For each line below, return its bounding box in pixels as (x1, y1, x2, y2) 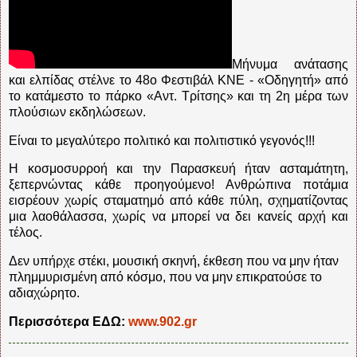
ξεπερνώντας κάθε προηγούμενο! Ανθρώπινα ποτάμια (9, 178, 348, 192)
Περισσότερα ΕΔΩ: (9, 315, 128, 329)
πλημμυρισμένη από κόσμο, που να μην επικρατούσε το (9, 270, 322, 284)
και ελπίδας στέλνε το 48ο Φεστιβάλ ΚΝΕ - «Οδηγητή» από (9, 73, 348, 87)
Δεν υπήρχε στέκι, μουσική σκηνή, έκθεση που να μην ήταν (9, 254, 339, 269)
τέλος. (9, 226, 42, 240)
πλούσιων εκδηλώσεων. (9, 104, 146, 119)
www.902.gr (128, 315, 197, 329)
